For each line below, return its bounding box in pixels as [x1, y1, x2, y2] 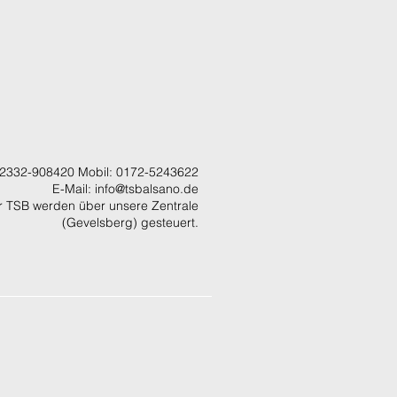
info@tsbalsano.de [95, 181, 198, 197]
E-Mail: [52, 181, 95, 197]
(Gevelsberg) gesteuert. [62, 214, 198, 230]
